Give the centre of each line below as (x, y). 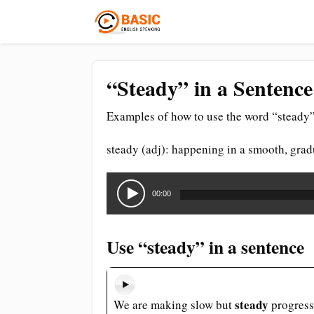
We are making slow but (174, 305)
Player (121, 196)
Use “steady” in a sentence (205, 247)
